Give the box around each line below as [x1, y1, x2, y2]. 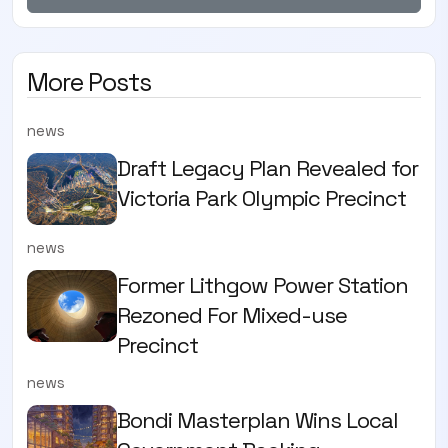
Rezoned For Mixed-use [117, 300, 347, 329]
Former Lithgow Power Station [117, 270, 408, 299]
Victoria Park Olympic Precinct [117, 183, 406, 212]
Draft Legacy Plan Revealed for [117, 153, 418, 182]
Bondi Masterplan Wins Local [117, 405, 398, 434]
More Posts [27, 65, 151, 98]
